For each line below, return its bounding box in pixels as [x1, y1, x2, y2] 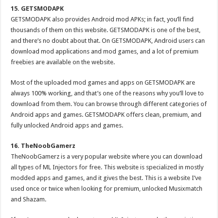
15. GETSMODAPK [11, 5, 64, 12]
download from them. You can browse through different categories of [11, 100, 207, 108]
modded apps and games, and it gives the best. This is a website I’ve [11, 174, 202, 182]
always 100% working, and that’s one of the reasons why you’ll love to [11, 90, 204, 97]
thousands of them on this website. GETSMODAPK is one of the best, [11, 26, 201, 34]
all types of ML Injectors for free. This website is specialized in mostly [11, 163, 204, 171]
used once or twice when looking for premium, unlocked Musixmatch [11, 185, 203, 192]
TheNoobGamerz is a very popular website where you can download [11, 153, 203, 160]
